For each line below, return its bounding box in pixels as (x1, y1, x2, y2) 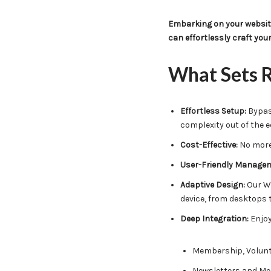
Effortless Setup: (180, 106, 246, 116)
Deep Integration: (180, 214, 249, 224)
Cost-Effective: (180, 140, 238, 150)
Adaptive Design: (180, 180, 245, 190)
